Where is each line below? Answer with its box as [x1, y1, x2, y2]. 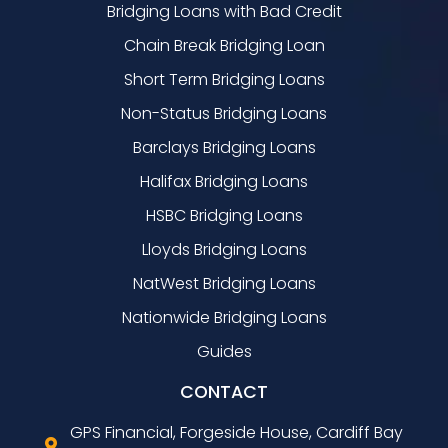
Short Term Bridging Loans [123, 68, 325, 92]
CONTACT [180, 380, 268, 405]
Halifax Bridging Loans [140, 170, 308, 194]
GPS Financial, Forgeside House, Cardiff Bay [70, 421, 403, 445]
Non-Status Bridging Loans [121, 102, 327, 126]
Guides [196, 340, 252, 364]
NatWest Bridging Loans [132, 272, 316, 296]
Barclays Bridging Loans [132, 136, 316, 160]
